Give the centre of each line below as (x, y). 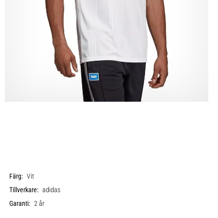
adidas (52, 190)
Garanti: (20, 204)
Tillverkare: (24, 190)
